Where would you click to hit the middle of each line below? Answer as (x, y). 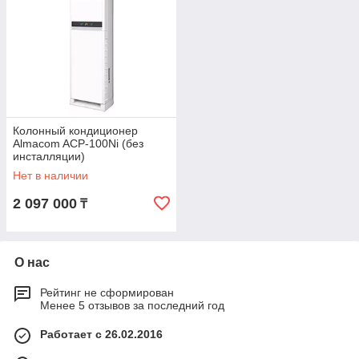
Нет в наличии (50, 175)
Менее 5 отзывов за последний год (132, 305)
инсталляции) (49, 156)
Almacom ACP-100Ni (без (78, 143)
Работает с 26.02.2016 (101, 334)
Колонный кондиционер (75, 131)
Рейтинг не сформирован (107, 292)
